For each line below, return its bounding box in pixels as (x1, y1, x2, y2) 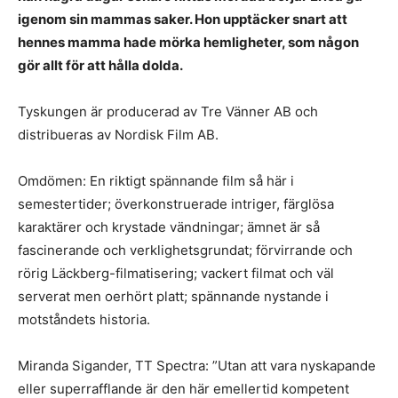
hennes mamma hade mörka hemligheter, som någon (18, 34, 359, 51)
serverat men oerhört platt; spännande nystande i (18, 288, 329, 305)
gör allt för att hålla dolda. (18, 57, 183, 74)
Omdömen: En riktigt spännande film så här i (18, 172, 294, 189)
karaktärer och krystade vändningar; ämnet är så (18, 219, 320, 235)
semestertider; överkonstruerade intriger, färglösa (18, 195, 334, 212)
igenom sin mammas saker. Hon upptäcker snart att (18, 11, 347, 28)
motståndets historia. (18, 311, 150, 328)
